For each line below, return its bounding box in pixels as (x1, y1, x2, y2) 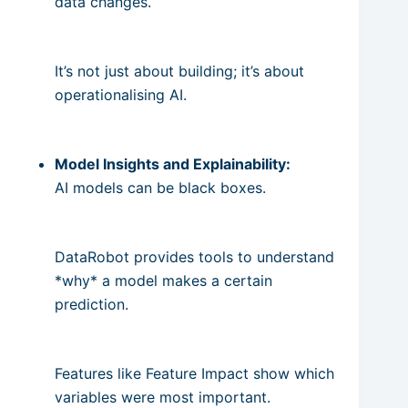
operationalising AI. (55, 85, 187, 104)
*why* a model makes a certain (55, 270, 272, 290)
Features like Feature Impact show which (55, 363, 334, 382)
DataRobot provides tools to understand (55, 247, 334, 266)
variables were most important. (55, 387, 270, 406)
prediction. (55, 294, 128, 313)
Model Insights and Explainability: (55, 154, 291, 173)
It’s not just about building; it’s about (55, 61, 304, 80)
